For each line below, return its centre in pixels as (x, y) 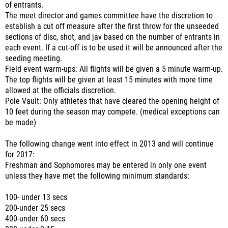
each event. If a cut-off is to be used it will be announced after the (114, 48)
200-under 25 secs (35, 208)
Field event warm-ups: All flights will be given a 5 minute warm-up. (114, 69)
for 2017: (20, 155)
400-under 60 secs (35, 219)
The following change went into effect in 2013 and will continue (109, 144)
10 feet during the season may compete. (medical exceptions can (112, 112)
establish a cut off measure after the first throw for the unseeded (112, 26)
